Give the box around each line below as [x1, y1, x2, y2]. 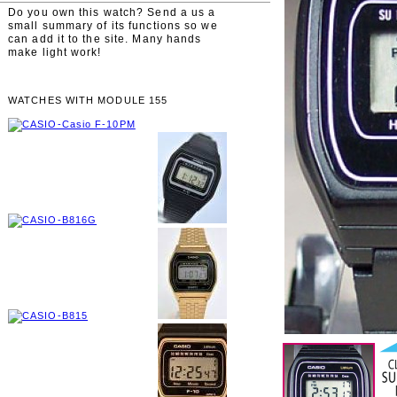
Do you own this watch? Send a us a [8, 6, 216, 19]
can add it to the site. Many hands [8, 33, 202, 45]
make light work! [8, 46, 102, 58]
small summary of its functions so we [8, 19, 218, 32]
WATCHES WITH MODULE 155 [8, 95, 168, 105]
